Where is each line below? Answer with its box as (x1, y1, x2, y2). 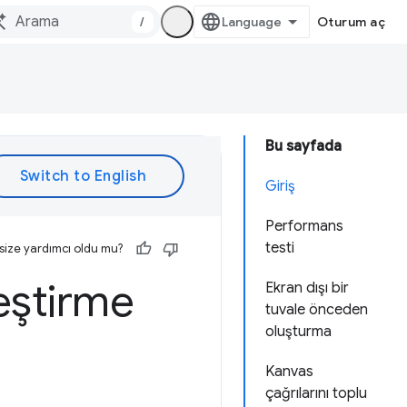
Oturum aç (316, 14, 385, 30)
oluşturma (265, 323, 332, 341)
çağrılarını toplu (265, 384, 367, 402)
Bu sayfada (265, 137, 342, 155)
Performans (265, 217, 343, 235)
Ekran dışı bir (265, 279, 349, 297)
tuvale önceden (265, 301, 368, 319)
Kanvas (265, 362, 313, 381)
